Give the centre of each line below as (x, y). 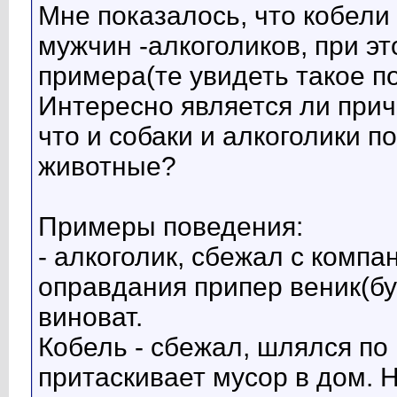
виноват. (90, 317)
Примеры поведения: (171, 227)
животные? (107, 167)
